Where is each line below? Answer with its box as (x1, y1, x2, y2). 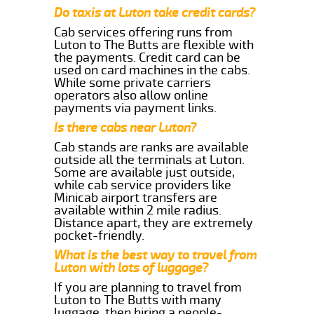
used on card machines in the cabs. (54, 62, 251, 78)
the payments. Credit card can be (54, 49, 241, 65)
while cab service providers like (54, 177, 232, 193)
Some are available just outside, (54, 164, 235, 180)
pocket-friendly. (54, 227, 145, 243)
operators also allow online (54, 87, 209, 103)
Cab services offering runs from (54, 24, 233, 40)
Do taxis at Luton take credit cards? (54, 4, 256, 20)
